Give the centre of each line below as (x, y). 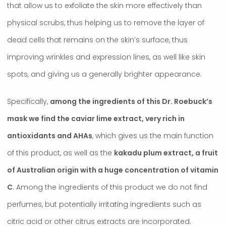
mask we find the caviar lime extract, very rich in (96, 118)
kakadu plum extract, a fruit (166, 153)
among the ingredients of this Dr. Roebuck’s (131, 101)
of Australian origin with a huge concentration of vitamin (113, 170)
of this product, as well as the (61, 153)
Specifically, (29, 101)
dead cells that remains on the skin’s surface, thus (97, 40)
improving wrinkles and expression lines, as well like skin (106, 57)
